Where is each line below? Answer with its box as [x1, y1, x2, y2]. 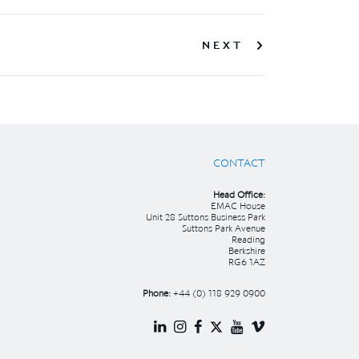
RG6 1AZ [228, 256, 265, 268]
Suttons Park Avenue [182, 222, 265, 234]
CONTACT [213, 155, 265, 170]
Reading [232, 233, 265, 245]
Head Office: [213, 188, 265, 200]
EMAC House [211, 200, 265, 212]
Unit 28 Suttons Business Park [146, 211, 265, 223]
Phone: [143, 287, 173, 299]
